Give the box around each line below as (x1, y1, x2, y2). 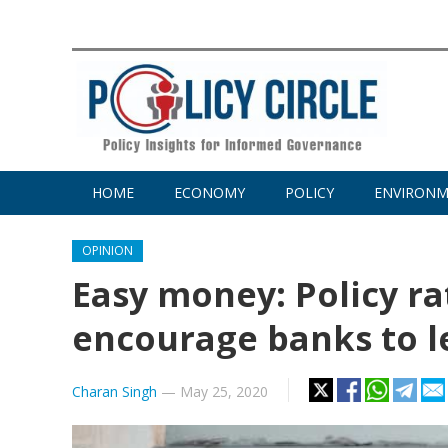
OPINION (82, 242, 133, 260)
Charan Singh (72, 382, 157, 402)
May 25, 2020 (180, 382, 268, 402)
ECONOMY (174, 183, 245, 203)
